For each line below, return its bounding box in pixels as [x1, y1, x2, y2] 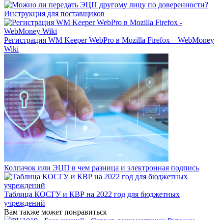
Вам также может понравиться [4, 208, 107, 217]
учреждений [4, 199, 45, 208]
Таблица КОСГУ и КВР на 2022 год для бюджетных [4, 190, 180, 199]
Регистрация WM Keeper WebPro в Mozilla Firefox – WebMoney [4, 36, 214, 45]
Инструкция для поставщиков [4, 9, 105, 18]
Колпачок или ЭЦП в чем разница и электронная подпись [4, 164, 199, 172]
